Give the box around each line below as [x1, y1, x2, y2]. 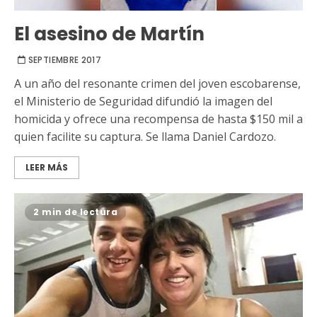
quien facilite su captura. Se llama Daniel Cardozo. [14, 129, 276, 145]
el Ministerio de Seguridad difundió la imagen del [14, 93, 272, 110]
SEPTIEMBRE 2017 [28, 54, 102, 67]
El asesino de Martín [14, 21, 204, 47]
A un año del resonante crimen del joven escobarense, [14, 76, 301, 92]
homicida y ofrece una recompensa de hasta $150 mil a [14, 111, 303, 127]
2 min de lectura [33, 206, 117, 219]
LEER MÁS [25, 161, 68, 174]
